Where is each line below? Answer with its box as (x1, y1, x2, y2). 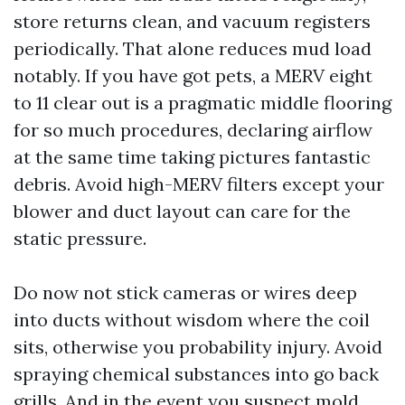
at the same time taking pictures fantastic (14, 146, 371, 169)
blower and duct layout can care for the (14, 200, 351, 223)
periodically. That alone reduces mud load (14, 37, 372, 61)
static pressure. (14, 227, 146, 250)
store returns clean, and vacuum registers (14, 10, 371, 33)
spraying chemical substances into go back (14, 363, 379, 386)
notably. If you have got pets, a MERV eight (14, 64, 372, 88)
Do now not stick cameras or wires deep (14, 281, 357, 305)
